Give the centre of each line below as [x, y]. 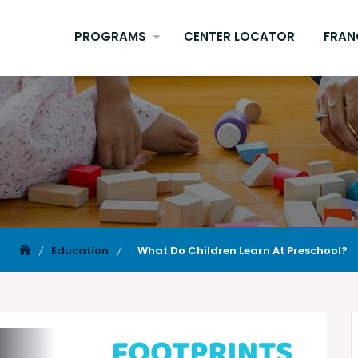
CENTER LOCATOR [239, 37]
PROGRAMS [110, 37]
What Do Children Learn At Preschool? [242, 251]
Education [80, 251]
